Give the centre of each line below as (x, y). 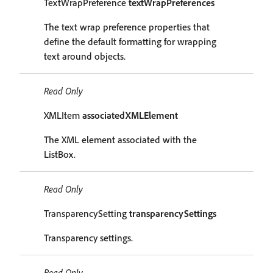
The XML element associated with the (120, 140)
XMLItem (63, 115)
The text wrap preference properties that (127, 27)
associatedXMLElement (130, 115)
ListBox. (60, 154)
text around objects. (85, 56)
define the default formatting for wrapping (130, 41)
